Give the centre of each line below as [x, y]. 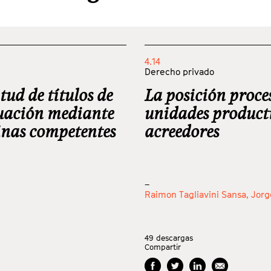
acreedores [182, 132]
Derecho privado [179, 71]
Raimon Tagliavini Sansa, [198, 194]
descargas [175, 238]
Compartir [163, 247]
